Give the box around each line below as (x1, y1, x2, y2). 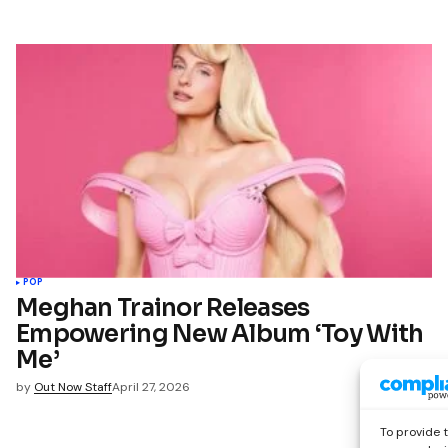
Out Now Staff (34, 378, 112, 395)
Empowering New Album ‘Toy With (16, 318, 424, 349)
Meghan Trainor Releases (16, 292, 310, 323)
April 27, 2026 (112, 378, 190, 395)
